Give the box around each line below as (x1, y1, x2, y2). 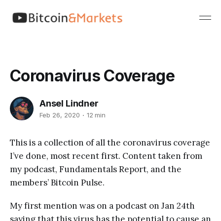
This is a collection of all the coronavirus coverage (10, 137, 210, 148)
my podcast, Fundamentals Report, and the (10, 163, 182, 175)
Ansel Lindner (39, 98, 99, 109)
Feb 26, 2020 (39, 111, 80, 119)
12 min (86, 111, 106, 119)
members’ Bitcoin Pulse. (10, 177, 105, 188)
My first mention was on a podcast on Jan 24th (10, 200, 195, 211)
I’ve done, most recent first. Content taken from (10, 150, 202, 161)
